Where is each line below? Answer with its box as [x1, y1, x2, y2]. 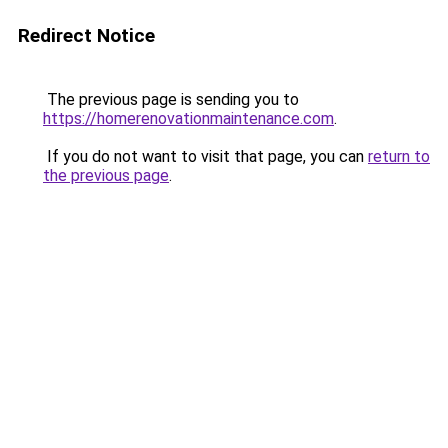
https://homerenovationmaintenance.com [43, 109, 334, 128]
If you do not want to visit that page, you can [43, 147, 368, 166]
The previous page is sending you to [43, 90, 299, 109]
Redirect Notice [18, 24, 155, 47]
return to [368, 147, 430, 166]
